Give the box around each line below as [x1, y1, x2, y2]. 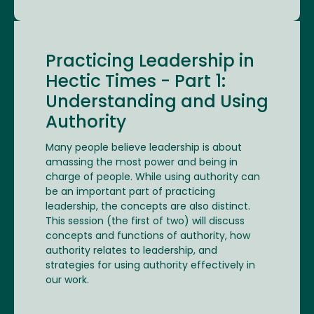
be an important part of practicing [46, 187, 215, 198]
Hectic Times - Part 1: [46, 74, 226, 92]
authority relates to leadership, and [46, 246, 217, 257]
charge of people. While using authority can [46, 172, 260, 184]
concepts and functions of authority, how [46, 231, 250, 243]
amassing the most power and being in [46, 158, 238, 169]
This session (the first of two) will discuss [46, 217, 245, 228]
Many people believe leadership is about [46, 143, 242, 154]
